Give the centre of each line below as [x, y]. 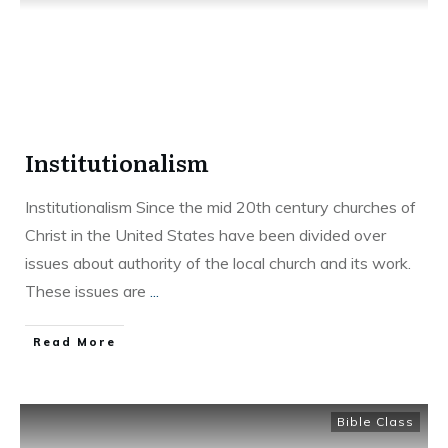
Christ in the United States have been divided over [205, 234]
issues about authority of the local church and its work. [218, 262]
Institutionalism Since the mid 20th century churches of [220, 206]
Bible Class [375, 421]
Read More [74, 341]
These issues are [87, 290]
